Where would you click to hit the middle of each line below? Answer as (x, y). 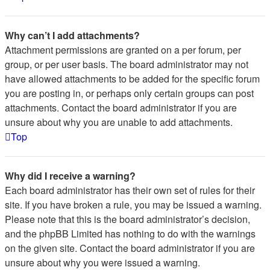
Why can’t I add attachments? (72, 35)
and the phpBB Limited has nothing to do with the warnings (130, 234)
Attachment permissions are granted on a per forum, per (123, 50)
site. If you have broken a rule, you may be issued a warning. (133, 205)
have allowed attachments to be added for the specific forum (132, 79)
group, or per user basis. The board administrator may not (127, 64)
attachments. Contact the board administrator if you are (121, 108)
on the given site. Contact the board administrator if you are (130, 248)
